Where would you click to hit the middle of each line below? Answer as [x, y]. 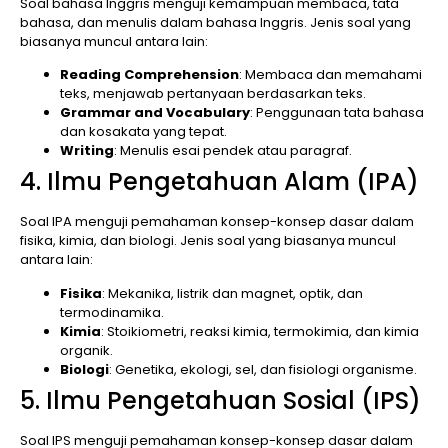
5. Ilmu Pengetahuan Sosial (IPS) [220, 400]
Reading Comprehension [149, 75]
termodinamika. [112, 312]
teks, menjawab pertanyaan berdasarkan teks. [213, 94]
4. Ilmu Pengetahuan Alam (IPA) [219, 182]
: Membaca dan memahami [330, 75]
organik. [86, 350]
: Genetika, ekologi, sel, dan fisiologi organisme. [263, 369]
